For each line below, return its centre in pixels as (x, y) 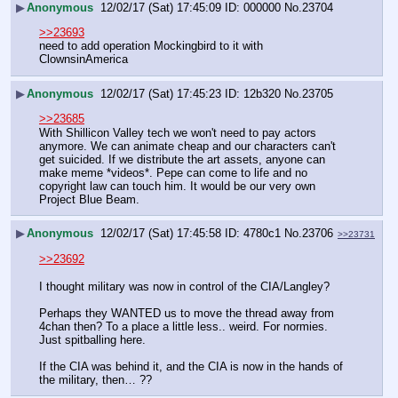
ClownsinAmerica (84, 60)
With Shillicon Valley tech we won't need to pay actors (178, 132)
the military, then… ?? (96, 379)
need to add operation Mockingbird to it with (151, 46)
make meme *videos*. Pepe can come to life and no (173, 172)
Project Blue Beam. (89, 199)
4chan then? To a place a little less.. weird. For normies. (183, 326)
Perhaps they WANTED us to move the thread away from (187, 313)
